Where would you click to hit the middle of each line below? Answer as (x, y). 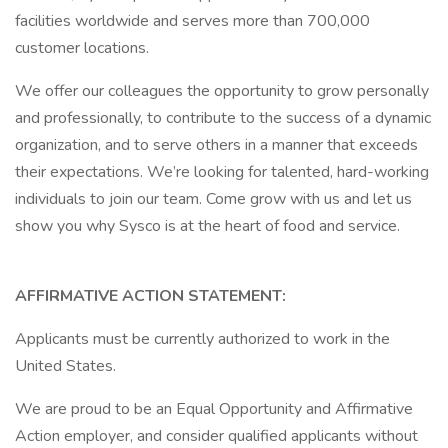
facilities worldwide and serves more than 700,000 (192, 21)
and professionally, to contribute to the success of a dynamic (223, 118)
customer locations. (82, 48)
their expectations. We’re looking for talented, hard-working (222, 172)
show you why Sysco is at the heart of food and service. (207, 226)
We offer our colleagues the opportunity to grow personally (222, 91)
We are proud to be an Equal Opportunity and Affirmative (214, 409)
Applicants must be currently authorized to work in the (202, 339)
